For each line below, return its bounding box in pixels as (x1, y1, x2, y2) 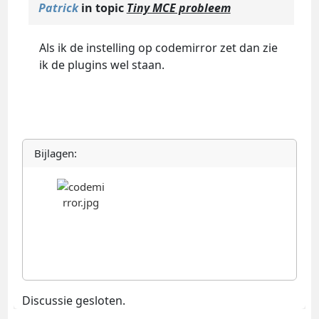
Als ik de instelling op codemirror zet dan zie (38, 40, 278, 56)
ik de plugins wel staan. (38, 57, 164, 73)
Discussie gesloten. (21, 293, 125, 309)
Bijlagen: (33, 146, 77, 161)
